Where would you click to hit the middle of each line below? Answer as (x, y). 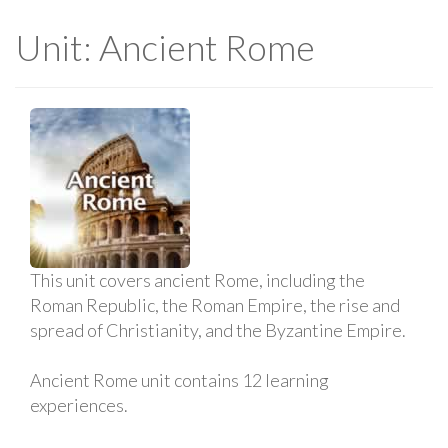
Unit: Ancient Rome (165, 46)
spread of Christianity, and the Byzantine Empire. (218, 329)
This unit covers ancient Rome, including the (197, 279)
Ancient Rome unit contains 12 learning (179, 379)
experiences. (79, 404)
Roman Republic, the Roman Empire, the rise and (215, 304)
